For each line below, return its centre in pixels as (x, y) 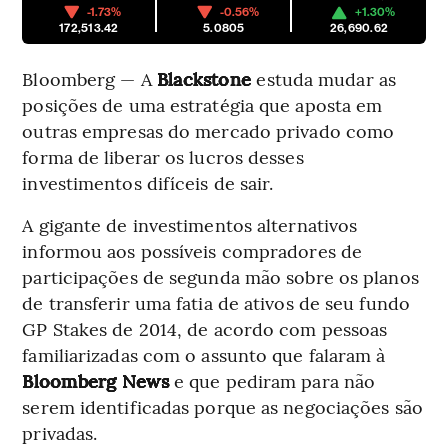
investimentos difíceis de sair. (148, 183)
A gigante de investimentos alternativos (190, 225)
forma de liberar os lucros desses (163, 157)
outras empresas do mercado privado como (208, 131)
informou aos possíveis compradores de (192, 251)
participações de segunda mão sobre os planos (220, 277)
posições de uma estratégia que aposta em (202, 105)
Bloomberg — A (89, 79)
